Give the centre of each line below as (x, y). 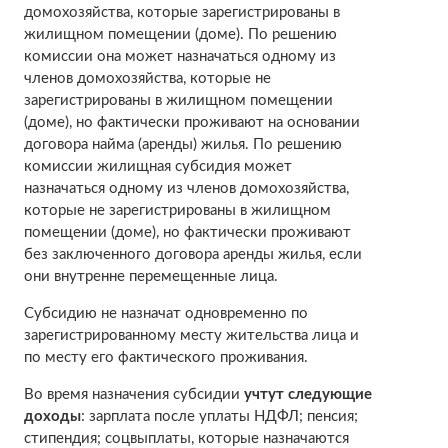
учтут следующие (307, 394)
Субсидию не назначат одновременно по (165, 313)
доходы (52, 416)
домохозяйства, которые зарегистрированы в (181, 12)
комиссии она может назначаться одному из (179, 56)
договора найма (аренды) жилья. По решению (182, 144)
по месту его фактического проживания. (165, 357)
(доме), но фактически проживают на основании (191, 122)
